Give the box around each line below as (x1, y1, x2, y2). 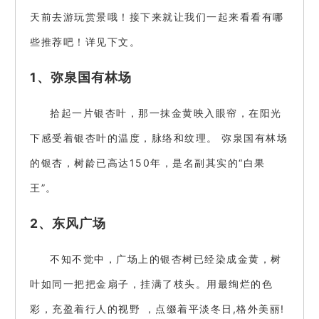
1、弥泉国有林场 (30, 69, 132, 85)
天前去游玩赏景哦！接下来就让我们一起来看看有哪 (30, 11, 284, 23)
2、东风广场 (30, 215, 106, 231)
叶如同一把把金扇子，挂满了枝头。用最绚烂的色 (30, 278, 273, 291)
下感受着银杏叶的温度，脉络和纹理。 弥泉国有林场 (30, 132, 288, 145)
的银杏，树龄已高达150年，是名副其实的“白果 (30, 157, 266, 169)
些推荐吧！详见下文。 (30, 36, 140, 48)
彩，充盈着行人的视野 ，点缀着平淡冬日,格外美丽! (30, 303, 285, 315)
